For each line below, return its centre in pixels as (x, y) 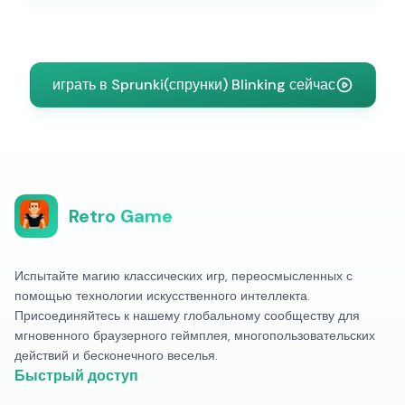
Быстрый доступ (76, 376)
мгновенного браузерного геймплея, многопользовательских (195, 335)
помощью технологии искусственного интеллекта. (162, 296)
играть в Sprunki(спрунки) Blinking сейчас (193, 85)
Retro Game (121, 216)
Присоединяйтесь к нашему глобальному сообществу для (187, 316)
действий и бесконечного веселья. (116, 355)
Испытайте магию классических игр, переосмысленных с (184, 276)
